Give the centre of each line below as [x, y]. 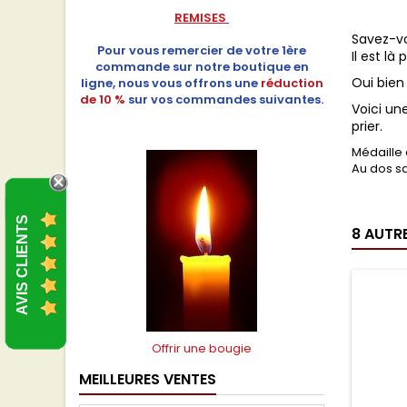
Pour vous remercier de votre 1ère [202, 50]
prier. [367, 126]
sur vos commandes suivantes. [226, 99]
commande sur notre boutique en [202, 67]
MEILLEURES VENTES [148, 379]
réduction [292, 83]
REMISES [200, 18]
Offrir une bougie [202, 348]
